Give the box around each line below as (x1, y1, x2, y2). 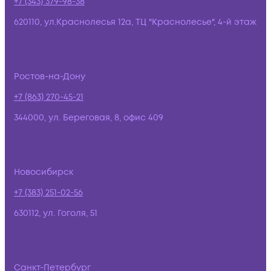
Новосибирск (14, 166, 73, 178)
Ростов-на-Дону (14, 71, 85, 82)
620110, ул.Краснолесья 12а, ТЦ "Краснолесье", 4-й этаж (14, 16, 256, 28)
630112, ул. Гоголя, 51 (14, 207, 97, 219)
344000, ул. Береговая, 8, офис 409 (14, 112, 163, 123)
